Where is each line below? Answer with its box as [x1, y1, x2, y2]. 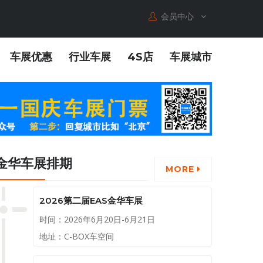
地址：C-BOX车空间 [39, 231, 114, 242]
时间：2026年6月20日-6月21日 [39, 214, 155, 225]
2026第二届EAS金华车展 [39, 195, 143, 207]
